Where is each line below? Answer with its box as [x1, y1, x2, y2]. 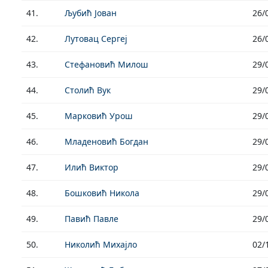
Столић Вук [65, 84, 111, 96]
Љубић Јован [65, 7, 117, 19]
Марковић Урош [65, 110, 133, 121]
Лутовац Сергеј [65, 33, 127, 44]
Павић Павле [65, 213, 118, 224]
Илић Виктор [65, 162, 118, 173]
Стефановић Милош [65, 59, 148, 70]
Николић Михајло [65, 239, 137, 250]
